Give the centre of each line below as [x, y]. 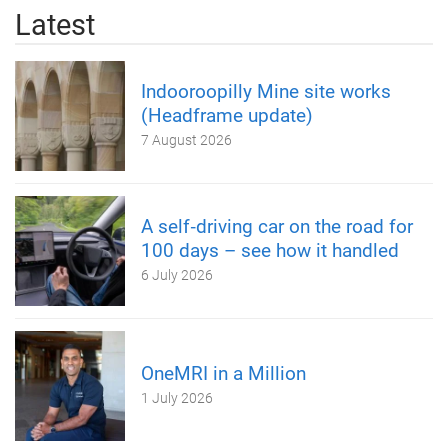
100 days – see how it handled [270, 250]
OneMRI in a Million [223, 373]
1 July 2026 [177, 397]
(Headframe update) [227, 115]
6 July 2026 [177, 274]
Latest [55, 24]
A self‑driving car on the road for [277, 226]
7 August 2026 [186, 139]
